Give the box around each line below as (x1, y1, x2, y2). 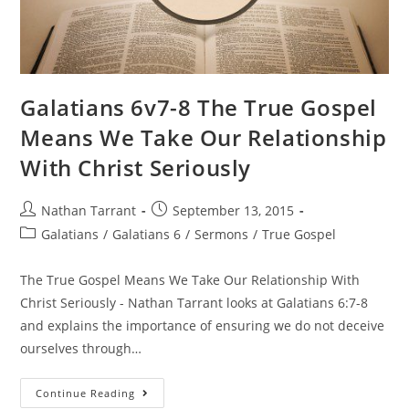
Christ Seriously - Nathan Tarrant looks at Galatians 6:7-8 (20, 293, 369, 311)
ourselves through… (20, 339, 142, 357)
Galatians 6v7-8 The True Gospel (20, 91, 378, 122)
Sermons (194, 225, 249, 243)
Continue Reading (36, 385, 136, 400)
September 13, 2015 (173, 201, 295, 219)
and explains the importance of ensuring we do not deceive (20, 316, 385, 334)
